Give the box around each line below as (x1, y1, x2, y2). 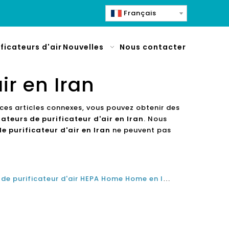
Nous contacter (120, 42, 186, 52)
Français (124, 8, 156, 18)
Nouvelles (63, 42, 104, 52)
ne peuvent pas (110, 125, 171, 135)
